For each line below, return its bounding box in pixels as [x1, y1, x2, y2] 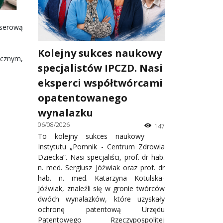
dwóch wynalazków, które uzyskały [38, 194, 165, 204]
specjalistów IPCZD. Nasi [38, 61, 163, 75]
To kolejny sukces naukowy [38, 131, 144, 141]
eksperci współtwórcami [38, 76, 163, 90]
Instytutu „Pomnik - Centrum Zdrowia [38, 142, 165, 152]
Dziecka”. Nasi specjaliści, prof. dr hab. [38, 152, 165, 162]
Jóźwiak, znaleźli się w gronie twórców [38, 184, 165, 194]
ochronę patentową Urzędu [38, 205, 165, 215]
